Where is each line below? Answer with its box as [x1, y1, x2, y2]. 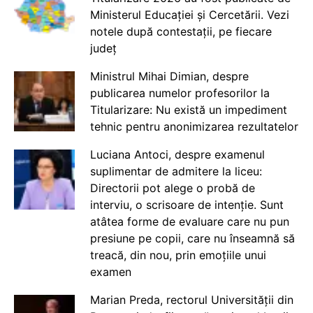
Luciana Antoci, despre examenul [89, 147, 265, 161]
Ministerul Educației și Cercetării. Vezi [89, 7, 289, 22]
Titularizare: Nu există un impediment [89, 102, 287, 117]
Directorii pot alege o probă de [89, 180, 255, 195]
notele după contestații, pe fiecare [89, 24, 272, 38]
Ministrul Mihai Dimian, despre [89, 68, 249, 83]
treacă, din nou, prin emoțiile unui [89, 247, 266, 262]
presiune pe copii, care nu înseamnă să [89, 231, 295, 245]
